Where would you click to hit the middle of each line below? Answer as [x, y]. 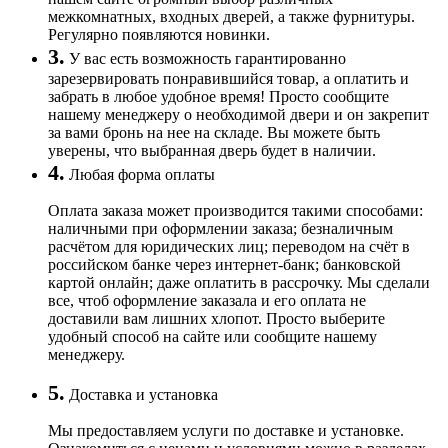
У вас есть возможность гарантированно [205, 58]
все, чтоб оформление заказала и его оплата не [207, 300]
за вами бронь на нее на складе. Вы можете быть [214, 132]
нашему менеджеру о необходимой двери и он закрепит [238, 114]
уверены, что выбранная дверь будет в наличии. [212, 150]
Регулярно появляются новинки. [159, 34]
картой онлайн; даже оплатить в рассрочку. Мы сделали [239, 282]
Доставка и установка [141, 394]
